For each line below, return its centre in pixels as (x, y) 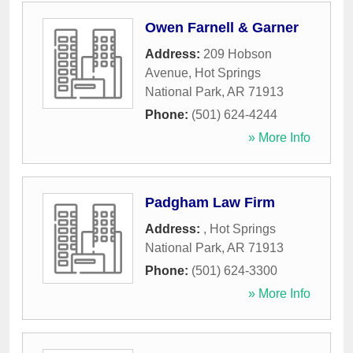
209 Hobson (238, 54)
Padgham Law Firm (210, 203)
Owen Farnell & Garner (222, 28)
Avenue (167, 73)
